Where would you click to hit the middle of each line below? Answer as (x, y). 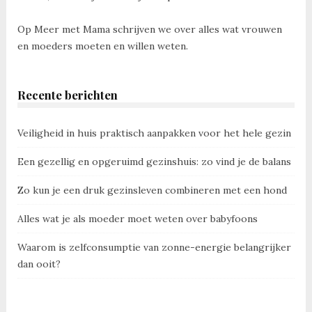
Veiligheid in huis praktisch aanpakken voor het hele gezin (154, 133)
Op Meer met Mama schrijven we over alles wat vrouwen (149, 29)
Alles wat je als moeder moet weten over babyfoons (137, 218)
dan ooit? (39, 264)
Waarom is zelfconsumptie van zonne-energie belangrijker (154, 247)
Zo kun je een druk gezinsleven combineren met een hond (152, 190)
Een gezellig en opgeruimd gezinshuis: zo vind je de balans (154, 161)
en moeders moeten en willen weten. (102, 46)
